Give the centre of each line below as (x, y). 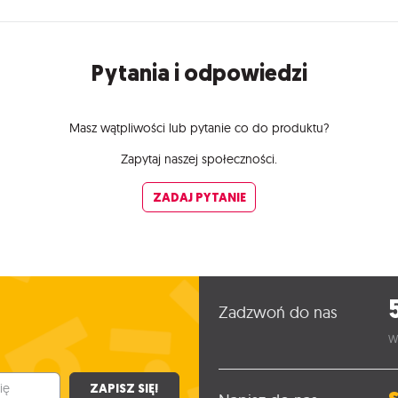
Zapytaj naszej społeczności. (199, 159)
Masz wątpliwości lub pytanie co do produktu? (199, 128)
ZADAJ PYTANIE (199, 197)
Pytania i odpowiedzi (199, 74)
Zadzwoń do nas (278, 313)
